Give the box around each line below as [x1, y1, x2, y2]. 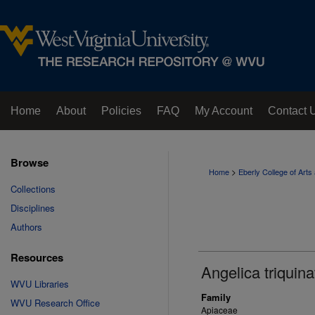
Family [201, 290, 231, 304]
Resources [11, 250, 63, 265]
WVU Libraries [11, 277, 69, 290]
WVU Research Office [11, 296, 100, 309]
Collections [11, 182, 56, 195]
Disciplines [11, 201, 55, 214]
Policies [101, 105, 141, 117]
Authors [11, 220, 42, 233]
